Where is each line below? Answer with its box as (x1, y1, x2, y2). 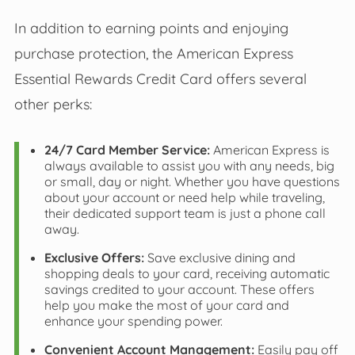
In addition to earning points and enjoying (13, 18, 288, 36)
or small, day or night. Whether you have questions (44, 173, 340, 189)
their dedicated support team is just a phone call (44, 204, 326, 221)
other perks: (13, 94, 92, 113)
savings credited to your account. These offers (44, 281, 315, 297)
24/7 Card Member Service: (44, 141, 210, 158)
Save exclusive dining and (143, 249, 296, 265)
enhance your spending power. (44, 312, 223, 329)
